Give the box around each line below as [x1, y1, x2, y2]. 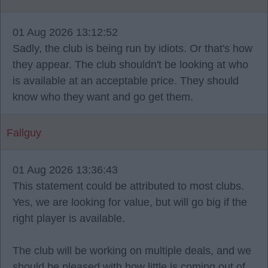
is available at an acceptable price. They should [13, 75, 239, 87]
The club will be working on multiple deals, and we [13, 245, 251, 257]
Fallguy [7, 127, 41, 139]
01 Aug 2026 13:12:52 [13, 26, 118, 38]
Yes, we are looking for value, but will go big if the [13, 196, 247, 208]
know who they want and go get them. [13, 91, 193, 103]
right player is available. [13, 212, 125, 224]
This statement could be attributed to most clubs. [13, 180, 244, 192]
